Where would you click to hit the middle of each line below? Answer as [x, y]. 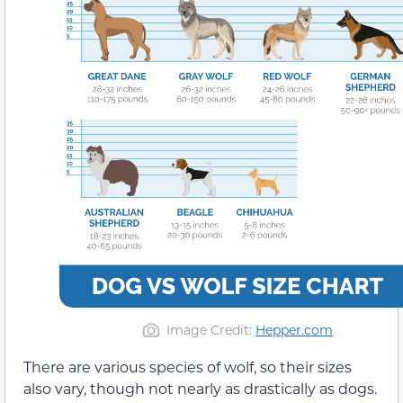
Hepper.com [294, 329]
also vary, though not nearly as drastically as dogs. [200, 388]
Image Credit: [211, 329]
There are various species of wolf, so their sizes [188, 366]
